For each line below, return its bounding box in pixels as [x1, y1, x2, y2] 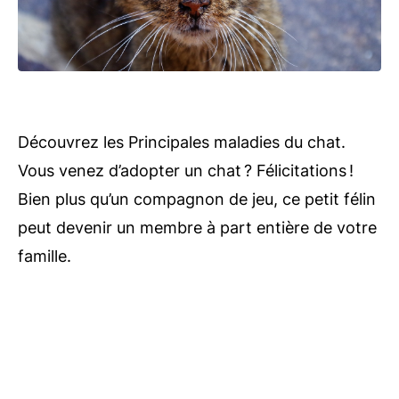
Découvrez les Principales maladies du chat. [18, 132, 346, 151]
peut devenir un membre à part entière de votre [18, 217, 377, 237]
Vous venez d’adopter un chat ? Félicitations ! [18, 160, 354, 180]
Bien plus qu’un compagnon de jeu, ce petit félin [18, 189, 376, 208]
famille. [18, 246, 71, 265]
